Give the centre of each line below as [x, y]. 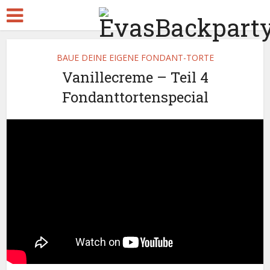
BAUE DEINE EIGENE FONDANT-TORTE [135, 58]
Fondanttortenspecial [135, 97]
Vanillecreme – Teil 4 [135, 77]
